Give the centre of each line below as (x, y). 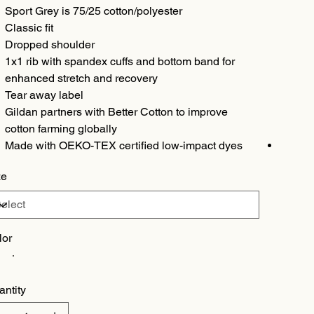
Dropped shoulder (49, 45)
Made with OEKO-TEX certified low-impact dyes (123, 145)
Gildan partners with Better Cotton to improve (116, 112)
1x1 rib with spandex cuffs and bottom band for (120, 61)
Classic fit (29, 28)
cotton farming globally (61, 129)
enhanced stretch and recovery (81, 78)
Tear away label (44, 95)
